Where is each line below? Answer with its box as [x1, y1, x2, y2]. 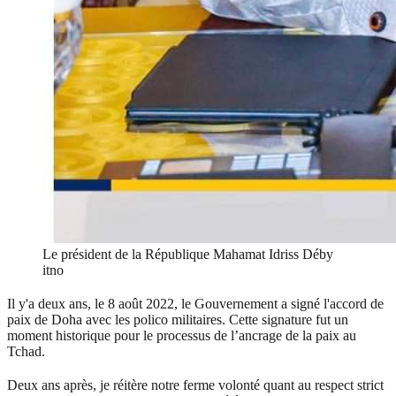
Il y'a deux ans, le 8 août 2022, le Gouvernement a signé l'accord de [7, 295, 384, 311]
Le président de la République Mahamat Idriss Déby [42, 246, 333, 262]
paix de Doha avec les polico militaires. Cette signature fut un [7, 311, 348, 327]
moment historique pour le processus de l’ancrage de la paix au [7, 327, 356, 343]
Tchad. [7, 343, 52, 359]
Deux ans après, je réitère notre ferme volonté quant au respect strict [7, 377, 384, 392]
